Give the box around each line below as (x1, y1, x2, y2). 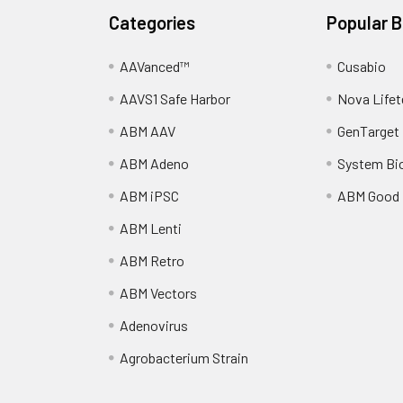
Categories (109, 12, 196, 33)
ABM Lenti (120, 219, 183, 237)
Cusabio (336, 58, 386, 75)
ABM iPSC (120, 187, 180, 204)
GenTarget (336, 122, 399, 139)
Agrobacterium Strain (120, 349, 249, 366)
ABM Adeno (120, 155, 190, 172)
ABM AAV (120, 122, 176, 139)
